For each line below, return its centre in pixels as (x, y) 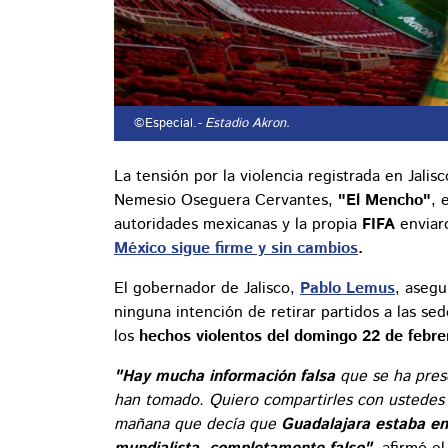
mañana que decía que (197, 425)
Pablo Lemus (347, 289)
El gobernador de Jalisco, (207, 289)
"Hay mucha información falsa (224, 377)
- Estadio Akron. (243, 124)
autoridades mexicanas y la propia (238, 225)
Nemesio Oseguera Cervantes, (223, 201)
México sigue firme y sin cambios (236, 249)
